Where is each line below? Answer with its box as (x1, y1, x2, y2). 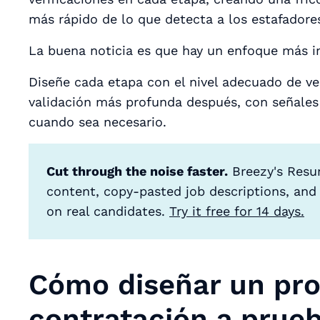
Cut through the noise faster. (46, 163, 228, 179)
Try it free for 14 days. (169, 203, 304, 219)
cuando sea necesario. (29, 114, 166, 129)
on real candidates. (46, 203, 169, 219)
